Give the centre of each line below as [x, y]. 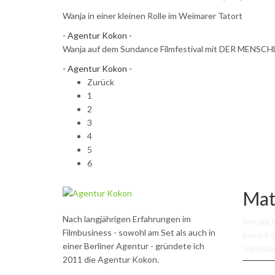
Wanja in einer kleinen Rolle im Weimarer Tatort [153, 16]
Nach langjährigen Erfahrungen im [127, 219]
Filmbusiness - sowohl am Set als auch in [139, 232]
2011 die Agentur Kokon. [111, 259]
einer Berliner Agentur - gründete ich [134, 246]
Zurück [101, 82]
